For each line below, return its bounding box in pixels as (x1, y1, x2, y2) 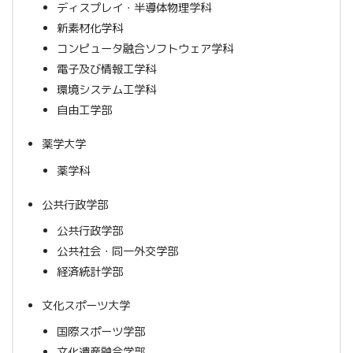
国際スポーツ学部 (56, 324, 145, 340)
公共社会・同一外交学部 (56, 243, 178, 259)
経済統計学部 (56, 264, 123, 280)
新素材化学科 (56, 20, 123, 37)
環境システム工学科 (56, 82, 156, 98)
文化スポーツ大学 (42, 298, 130, 314)
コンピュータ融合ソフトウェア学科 (56, 41, 233, 58)
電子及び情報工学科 (56, 61, 156, 78)
